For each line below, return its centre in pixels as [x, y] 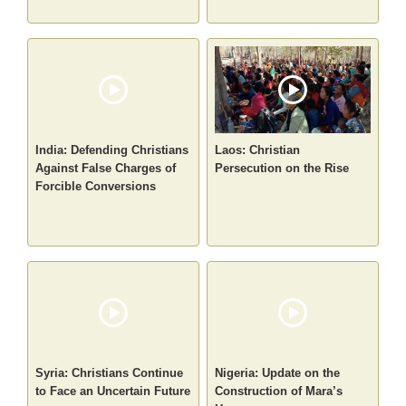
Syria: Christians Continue [110, 373]
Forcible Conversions [96, 187]
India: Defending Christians [112, 150]
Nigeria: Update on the [277, 373]
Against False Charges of [106, 169]
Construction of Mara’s [279, 391]
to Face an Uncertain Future [113, 391]
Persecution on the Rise [282, 169]
